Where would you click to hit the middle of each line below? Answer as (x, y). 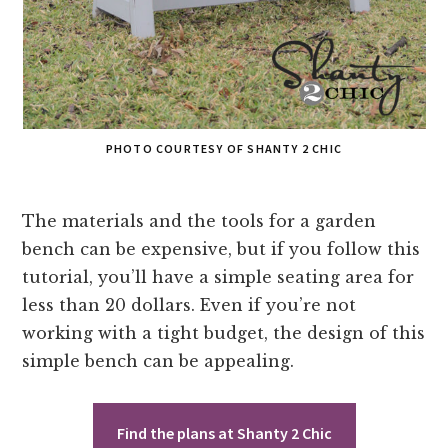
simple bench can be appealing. (158, 360)
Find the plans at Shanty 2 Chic (224, 432)
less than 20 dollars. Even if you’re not (189, 304)
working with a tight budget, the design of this (224, 332)
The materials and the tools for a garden (199, 220)
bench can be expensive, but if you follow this (221, 248)
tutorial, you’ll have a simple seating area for (218, 276)
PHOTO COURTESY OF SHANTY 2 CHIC (224, 148)
